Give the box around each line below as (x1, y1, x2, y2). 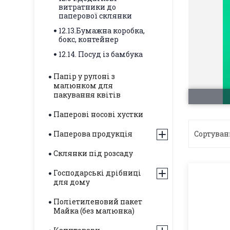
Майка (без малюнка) (53, 206, 135, 216)
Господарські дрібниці (53, 168, 141, 178)
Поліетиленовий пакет (53, 197, 142, 206)
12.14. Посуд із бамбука (59, 49, 143, 59)
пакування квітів (53, 90, 121, 100)
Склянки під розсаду (53, 148, 133, 158)
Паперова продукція (53, 129, 132, 139)
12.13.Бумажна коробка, (59, 26, 145, 35)
